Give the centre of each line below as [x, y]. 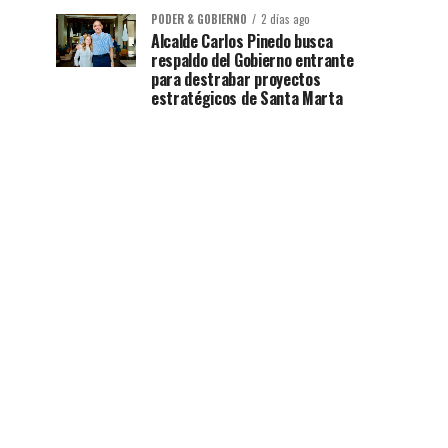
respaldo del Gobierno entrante [252, 60]
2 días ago [285, 19]
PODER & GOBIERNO [199, 19]
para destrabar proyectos [236, 79]
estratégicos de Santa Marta [247, 98]
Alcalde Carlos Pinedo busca [242, 41]
